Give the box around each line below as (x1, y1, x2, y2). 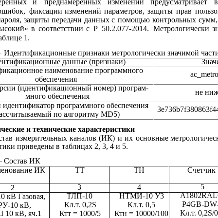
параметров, (104, 6, 145, 15)
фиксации (29, 6, 62, 15)
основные (135, 133, 168, 142)
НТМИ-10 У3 (119, 192, 164, 200)
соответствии (38, 24, 84, 33)
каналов (69, 133, 96, 142)
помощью (117, 16, 152, 24)
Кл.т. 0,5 (127, 200, 155, 209)
